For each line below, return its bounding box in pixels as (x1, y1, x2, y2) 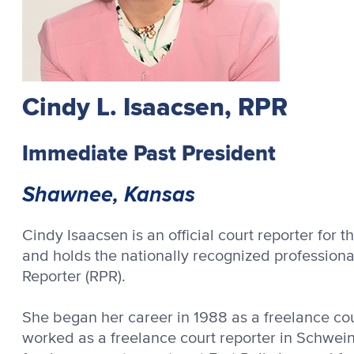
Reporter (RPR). (22, 268, 126, 284)
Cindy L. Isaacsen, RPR (22, 87, 288, 126)
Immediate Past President (22, 137, 276, 169)
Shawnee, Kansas (22, 178, 195, 209)
